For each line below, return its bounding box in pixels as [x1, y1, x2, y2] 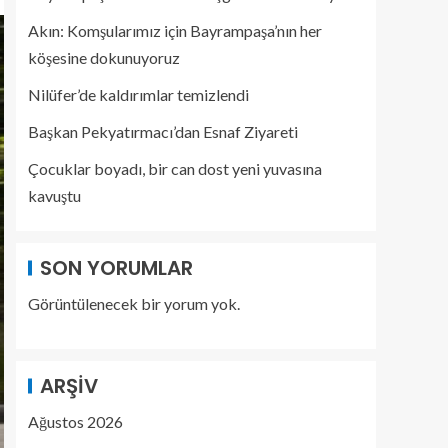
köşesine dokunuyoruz [28, 48, 180, 67]
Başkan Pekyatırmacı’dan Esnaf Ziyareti [28, 122, 298, 141]
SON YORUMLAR [40, 254, 193, 282]
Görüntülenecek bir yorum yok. [28, 294, 240, 313]
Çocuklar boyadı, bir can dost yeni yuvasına [28, 159, 322, 178]
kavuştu [28, 186, 81, 205]
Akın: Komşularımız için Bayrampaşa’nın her [28, 21, 322, 40]
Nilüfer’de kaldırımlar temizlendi [28, 85, 249, 104]
